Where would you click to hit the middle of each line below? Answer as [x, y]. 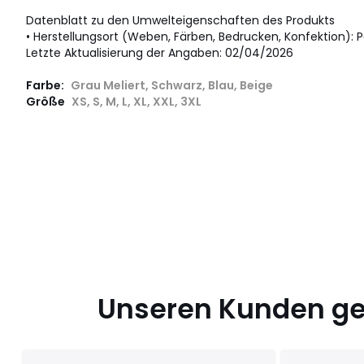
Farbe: [46, 86]
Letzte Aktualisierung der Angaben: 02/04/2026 [160, 53]
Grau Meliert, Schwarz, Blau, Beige [172, 86]
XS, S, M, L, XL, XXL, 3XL [136, 102]
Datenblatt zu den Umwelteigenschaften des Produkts [180, 21]
